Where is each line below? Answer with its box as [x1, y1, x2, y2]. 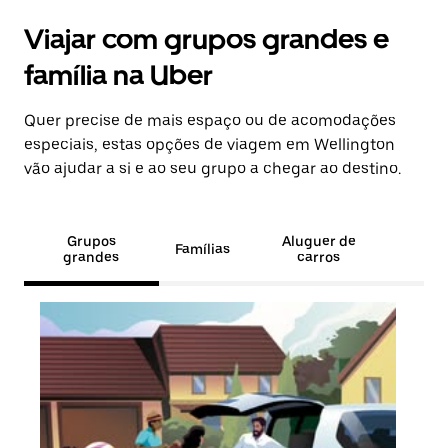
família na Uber [24, 58, 213, 92]
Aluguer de [281, 233, 356, 249]
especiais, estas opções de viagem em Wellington [24, 135, 395, 154]
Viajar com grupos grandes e [24, 22, 389, 56]
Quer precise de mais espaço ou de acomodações [24, 111, 396, 130]
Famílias [174, 241, 230, 257]
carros [297, 249, 341, 265]
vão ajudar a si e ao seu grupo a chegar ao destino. [24, 159, 401, 178]
